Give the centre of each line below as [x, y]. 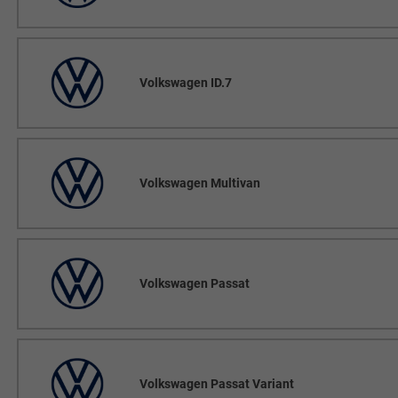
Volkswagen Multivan [199, 183]
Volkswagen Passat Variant [216, 383]
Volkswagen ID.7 [185, 82]
